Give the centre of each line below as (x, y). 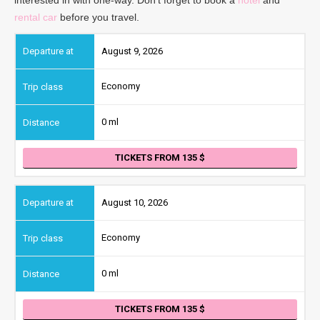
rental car (36, 17)
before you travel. (98, 17)
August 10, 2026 (135, 202)
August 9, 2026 (132, 51)
